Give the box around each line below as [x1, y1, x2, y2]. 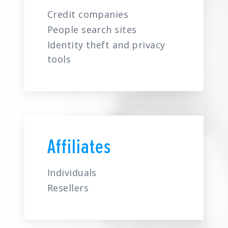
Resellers [47, 182, 89, 194]
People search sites [47, 23, 137, 36]
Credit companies [47, 8, 129, 20]
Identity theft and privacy [47, 39, 165, 51]
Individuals [47, 166, 97, 179]
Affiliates [47, 132, 111, 160]
